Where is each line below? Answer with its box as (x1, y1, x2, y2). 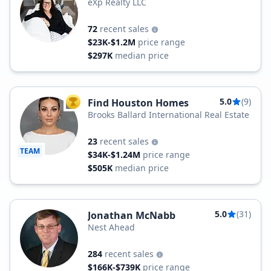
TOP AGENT (72, 99, 114, 109)
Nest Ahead (88, 221, 135, 233)
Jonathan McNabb (88, 209, 175, 222)
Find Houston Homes (88, 96, 189, 109)
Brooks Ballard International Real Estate (88, 109, 249, 120)
